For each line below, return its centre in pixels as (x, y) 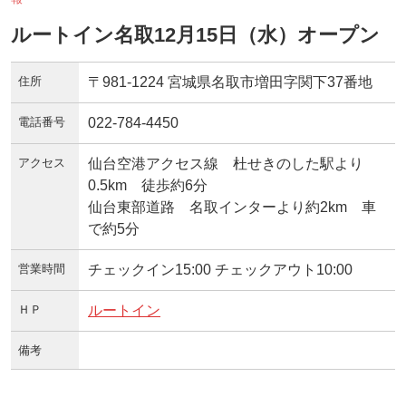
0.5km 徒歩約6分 (148, 185)
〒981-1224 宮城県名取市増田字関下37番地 (230, 82)
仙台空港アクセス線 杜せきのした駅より (226, 163)
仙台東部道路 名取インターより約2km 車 (232, 207)
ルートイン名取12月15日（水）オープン (195, 34)
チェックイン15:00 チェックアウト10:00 (220, 269)
